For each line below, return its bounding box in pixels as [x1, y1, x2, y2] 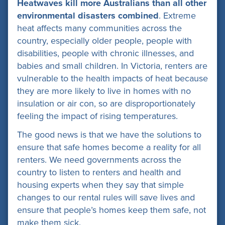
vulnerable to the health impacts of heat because [17, 72, 208, 84]
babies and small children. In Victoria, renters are [17, 60, 207, 71]
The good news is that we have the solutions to [17, 129, 201, 140]
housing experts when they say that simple [17, 179, 184, 190]
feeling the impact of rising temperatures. [17, 110, 178, 122]
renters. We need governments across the [17, 154, 181, 165]
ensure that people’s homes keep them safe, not [17, 204, 206, 215]
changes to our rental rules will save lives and [17, 192, 195, 203]
